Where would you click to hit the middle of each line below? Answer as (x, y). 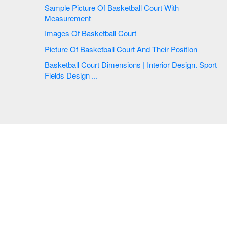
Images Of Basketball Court (91, 33)
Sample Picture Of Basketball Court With (58, 7)
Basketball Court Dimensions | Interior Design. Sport (73, 64)
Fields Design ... (71, 75)
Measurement (68, 18)
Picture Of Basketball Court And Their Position (167, 49)
